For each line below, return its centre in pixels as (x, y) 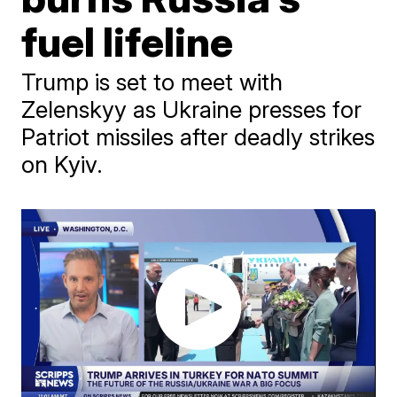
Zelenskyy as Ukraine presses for (192, 109)
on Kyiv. (62, 164)
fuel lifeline (128, 42)
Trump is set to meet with (152, 82)
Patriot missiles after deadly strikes (198, 137)
